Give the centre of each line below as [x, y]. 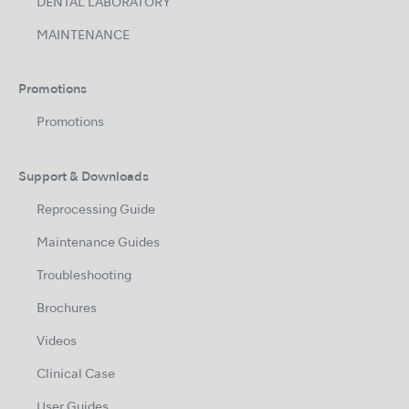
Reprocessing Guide [96, 210]
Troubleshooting [84, 276]
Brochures [67, 309]
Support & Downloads [84, 177]
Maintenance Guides [98, 243]
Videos [57, 341]
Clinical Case [76, 374]
